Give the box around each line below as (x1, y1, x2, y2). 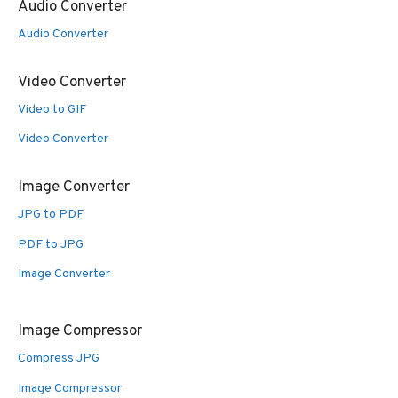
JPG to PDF (18, 207, 84, 223)
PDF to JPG (18, 236, 84, 252)
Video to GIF (18, 101, 86, 117)
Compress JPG (18, 351, 99, 367)
